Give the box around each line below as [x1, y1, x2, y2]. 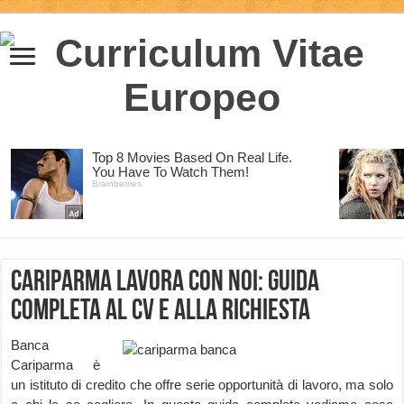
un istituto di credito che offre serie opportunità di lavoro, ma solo [11, 377, 393, 392]
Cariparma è [11, 357, 100, 372]
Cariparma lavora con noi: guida [11, 269, 320, 298]
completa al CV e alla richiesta [11, 298, 311, 326]
